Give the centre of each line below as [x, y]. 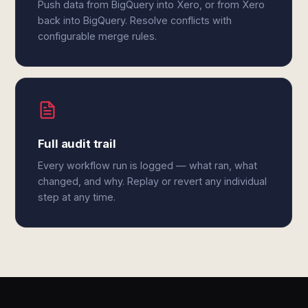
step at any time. [77, 197]
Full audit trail [77, 144]
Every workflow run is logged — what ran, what [148, 165]
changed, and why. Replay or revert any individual [153, 181]
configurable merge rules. [98, 36]
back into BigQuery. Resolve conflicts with [135, 20]
